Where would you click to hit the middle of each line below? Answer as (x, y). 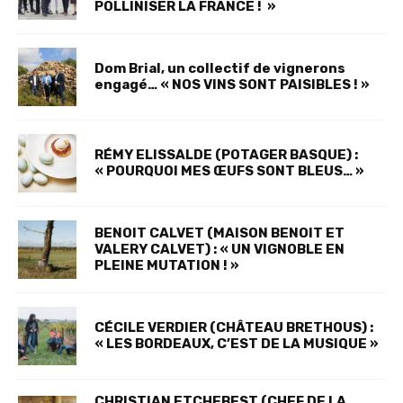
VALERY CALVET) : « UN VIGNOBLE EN (219, 250)
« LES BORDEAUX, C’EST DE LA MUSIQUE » (237, 344)
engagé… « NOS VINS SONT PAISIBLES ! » (232, 85)
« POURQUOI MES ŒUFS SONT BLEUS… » (229, 171)
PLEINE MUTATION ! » (167, 266)
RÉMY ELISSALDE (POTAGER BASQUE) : (226, 155)
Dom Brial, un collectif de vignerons (220, 69)
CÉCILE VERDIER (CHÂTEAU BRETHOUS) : (234, 328)
